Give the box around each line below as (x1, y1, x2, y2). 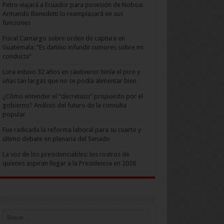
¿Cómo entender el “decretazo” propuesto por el (2, 92, 143, 100)
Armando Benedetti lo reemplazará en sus (2, 10, 123, 18)
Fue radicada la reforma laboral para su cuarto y (2, 126, 141, 134)
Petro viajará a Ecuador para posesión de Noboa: (2, 1, 143, 9)
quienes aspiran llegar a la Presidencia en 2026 (2, 159, 136, 167)
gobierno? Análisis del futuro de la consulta (2, 101, 126, 109)
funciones (2, 19, 30, 27)
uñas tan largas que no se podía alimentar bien (2, 77, 136, 85)
